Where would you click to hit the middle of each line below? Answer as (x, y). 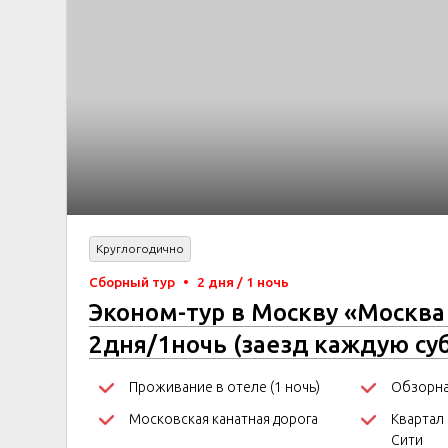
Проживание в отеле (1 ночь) (224, 387)
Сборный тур (133, 282)
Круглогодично (140, 248)
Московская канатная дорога (223, 419)
